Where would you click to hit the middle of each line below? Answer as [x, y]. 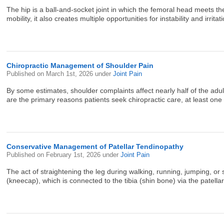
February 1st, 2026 [74, 155]
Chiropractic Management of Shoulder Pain [80, 65]
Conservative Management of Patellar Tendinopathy [95, 146]
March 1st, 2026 [71, 74]
